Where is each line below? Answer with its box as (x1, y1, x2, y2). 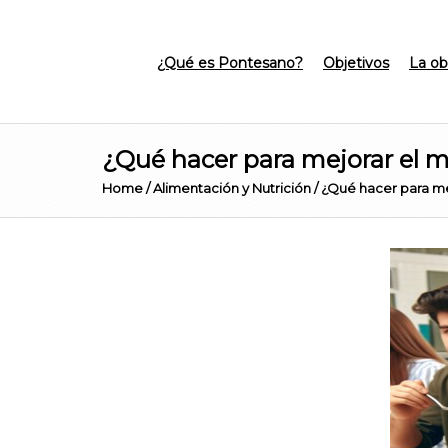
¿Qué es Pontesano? (157, 54, 303, 72)
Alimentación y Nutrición (153, 180, 311, 196)
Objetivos (323, 54, 389, 72)
